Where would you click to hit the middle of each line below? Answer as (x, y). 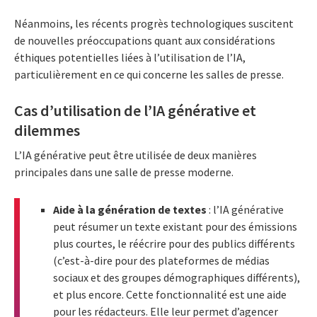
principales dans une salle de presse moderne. (125, 172)
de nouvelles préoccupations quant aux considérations (145, 40)
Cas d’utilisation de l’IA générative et (135, 110)
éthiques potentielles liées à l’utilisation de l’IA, (130, 57)
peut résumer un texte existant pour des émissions (175, 227)
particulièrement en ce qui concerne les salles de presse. (149, 74)
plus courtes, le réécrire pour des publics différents (174, 244)
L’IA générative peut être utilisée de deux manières (136, 155)
